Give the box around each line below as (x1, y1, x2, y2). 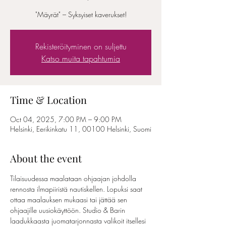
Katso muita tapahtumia (41, 53, 120, 64)
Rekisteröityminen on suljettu (35, 41, 127, 52)
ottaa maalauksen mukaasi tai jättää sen (10, 195, 129, 204)
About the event (10, 151, 82, 165)
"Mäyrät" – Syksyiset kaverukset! (35, 10, 127, 19)
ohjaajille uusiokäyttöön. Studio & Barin (10, 205, 127, 215)
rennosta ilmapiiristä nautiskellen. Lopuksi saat (10, 184, 144, 194)
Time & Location (10, 93, 87, 106)
